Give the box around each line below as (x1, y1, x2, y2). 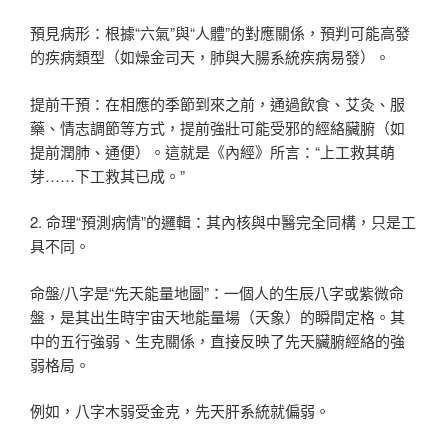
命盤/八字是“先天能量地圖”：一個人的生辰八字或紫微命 (30, 281, 404, 303)
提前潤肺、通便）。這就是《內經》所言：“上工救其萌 (30, 140, 395, 162)
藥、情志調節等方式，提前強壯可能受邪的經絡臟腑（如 (30, 116, 405, 138)
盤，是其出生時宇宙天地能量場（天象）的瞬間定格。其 (30, 305, 405, 327)
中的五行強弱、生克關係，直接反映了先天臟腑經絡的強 (30, 329, 405, 351)
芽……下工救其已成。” (30, 164, 185, 186)
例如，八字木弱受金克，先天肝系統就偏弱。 (30, 400, 330, 422)
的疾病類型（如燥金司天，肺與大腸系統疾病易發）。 (30, 46, 390, 68)
